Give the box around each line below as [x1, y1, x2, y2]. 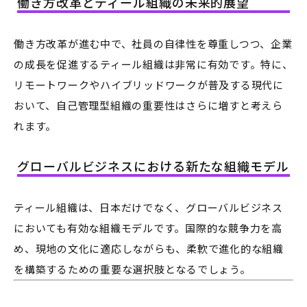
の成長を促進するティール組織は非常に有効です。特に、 [14, 57, 293, 72]
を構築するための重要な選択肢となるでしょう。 [14, 262, 251, 277]
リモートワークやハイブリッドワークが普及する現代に [14, 77, 284, 93]
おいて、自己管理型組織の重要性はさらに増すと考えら [14, 98, 283, 113]
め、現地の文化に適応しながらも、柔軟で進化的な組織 [14, 241, 284, 256]
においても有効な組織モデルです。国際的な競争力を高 [14, 221, 282, 236]
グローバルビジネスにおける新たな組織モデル [17, 157, 289, 175]
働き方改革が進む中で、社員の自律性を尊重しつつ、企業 [14, 36, 293, 51]
